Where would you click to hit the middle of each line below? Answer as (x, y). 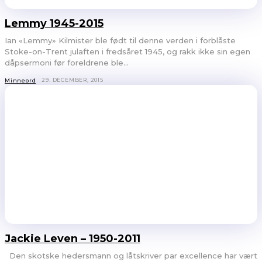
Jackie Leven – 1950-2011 (73, 238)
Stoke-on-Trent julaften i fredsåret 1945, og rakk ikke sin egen (127, 51)
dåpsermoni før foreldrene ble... (67, 62)
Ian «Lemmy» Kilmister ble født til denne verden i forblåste (120, 40)
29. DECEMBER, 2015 (73, 80)
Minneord (20, 80)
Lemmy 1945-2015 (54, 23)
